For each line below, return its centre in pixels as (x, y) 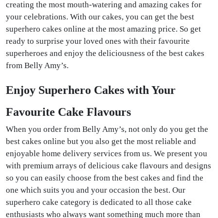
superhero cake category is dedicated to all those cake (99, 202)
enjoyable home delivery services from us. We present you (107, 153)
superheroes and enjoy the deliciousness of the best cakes (105, 53)
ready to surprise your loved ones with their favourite (98, 41)
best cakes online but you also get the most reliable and (101, 141)
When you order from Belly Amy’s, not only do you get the (107, 129)
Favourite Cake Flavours (70, 112)
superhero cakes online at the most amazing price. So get (103, 29)
